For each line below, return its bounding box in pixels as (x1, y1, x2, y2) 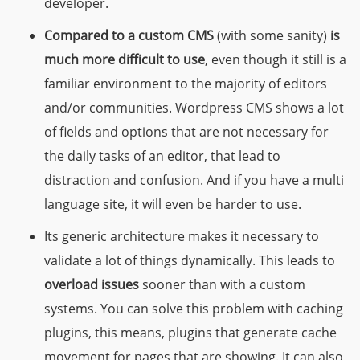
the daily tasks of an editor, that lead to (44, 146, 280, 165)
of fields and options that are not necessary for (44, 122, 329, 141)
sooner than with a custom (139, 275, 305, 293)
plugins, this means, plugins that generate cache (44, 323, 337, 342)
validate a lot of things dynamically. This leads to (44, 251, 335, 269)
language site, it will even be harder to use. (44, 194, 301, 213)
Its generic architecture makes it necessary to (44, 227, 319, 245)
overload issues (44, 275, 139, 293)
